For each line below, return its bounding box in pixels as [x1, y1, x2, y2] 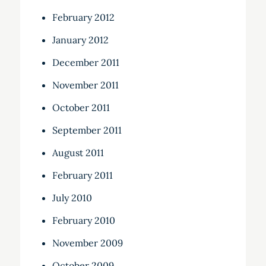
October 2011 [52, 102, 110, 114]
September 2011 [52, 124, 122, 137]
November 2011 [52, 79, 119, 91]
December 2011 [52, 56, 119, 69]
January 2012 [52, 34, 109, 46]
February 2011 [52, 169, 113, 182]
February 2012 [52, 11, 115, 24]
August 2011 [52, 147, 104, 159]
